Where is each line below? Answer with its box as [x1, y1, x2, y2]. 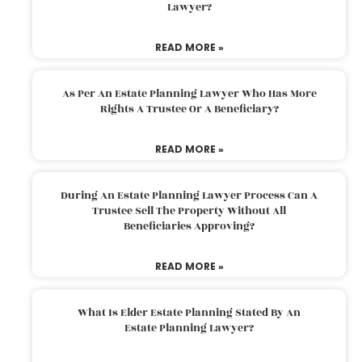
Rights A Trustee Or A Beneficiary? [99, 100, 279, 117]
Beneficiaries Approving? [124, 217, 255, 234]
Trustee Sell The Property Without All [92, 202, 286, 219]
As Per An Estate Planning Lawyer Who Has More [61, 85, 317, 102]
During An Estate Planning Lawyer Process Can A [61, 187, 318, 204]
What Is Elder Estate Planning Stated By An [78, 304, 301, 321]
